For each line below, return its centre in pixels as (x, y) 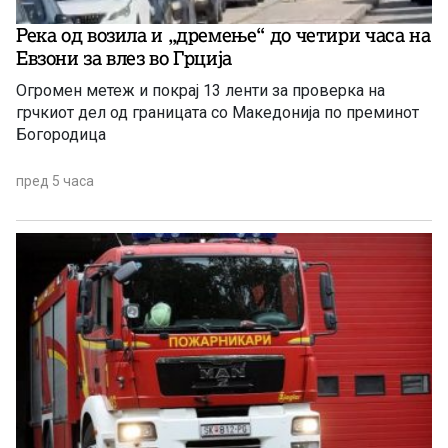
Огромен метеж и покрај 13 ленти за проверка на (200, 90)
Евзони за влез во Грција (124, 57)
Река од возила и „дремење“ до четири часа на (223, 34)
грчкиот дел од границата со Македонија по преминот (217, 112)
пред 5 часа (55, 180)
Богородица (61, 134)
